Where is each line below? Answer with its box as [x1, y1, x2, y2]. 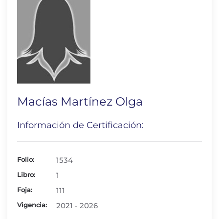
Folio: [17, 155, 34, 163]
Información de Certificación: [17, 120, 144, 131]
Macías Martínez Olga [17, 94, 143, 109]
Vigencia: [17, 201, 47, 209]
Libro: [17, 171, 35, 178]
